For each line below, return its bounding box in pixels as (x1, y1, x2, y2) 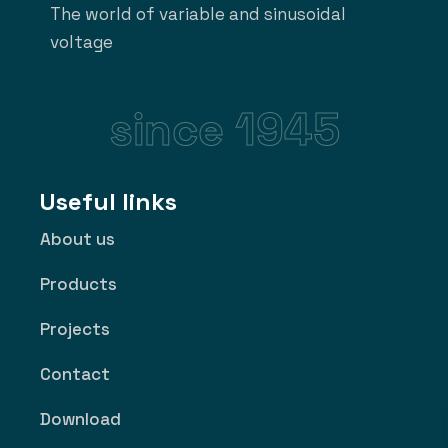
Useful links (40, 185, 177, 217)
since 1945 (108, 100, 340, 158)
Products (40, 272, 117, 295)
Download (40, 407, 121, 430)
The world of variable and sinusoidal (50, 2, 346, 25)
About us (40, 227, 115, 250)
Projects (40, 317, 110, 340)
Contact (40, 362, 110, 385)
